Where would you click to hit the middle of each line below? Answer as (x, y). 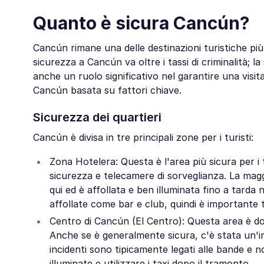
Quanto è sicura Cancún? (141, 23)
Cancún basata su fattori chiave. (107, 90)
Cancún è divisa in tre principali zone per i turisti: (143, 137)
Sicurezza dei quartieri (97, 117)
